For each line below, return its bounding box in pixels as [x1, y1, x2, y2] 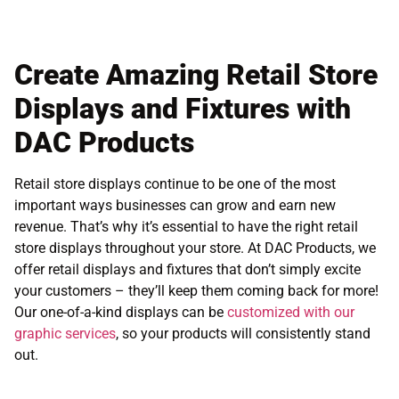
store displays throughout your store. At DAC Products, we [14, 239, 376, 256]
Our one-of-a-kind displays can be [14, 303, 227, 321]
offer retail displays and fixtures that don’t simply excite [14, 260, 361, 278]
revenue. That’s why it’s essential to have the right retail [14, 217, 358, 235]
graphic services [14, 324, 116, 342]
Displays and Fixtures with [14, 91, 351, 126]
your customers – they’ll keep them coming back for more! [14, 281, 379, 299]
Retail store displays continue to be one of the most [14, 175, 336, 192]
